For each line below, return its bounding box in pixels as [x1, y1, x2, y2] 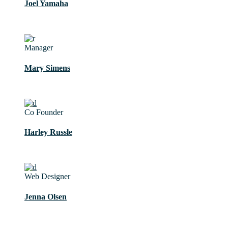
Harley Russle [24, 128, 72, 137]
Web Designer [24, 172, 70, 181]
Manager [24, 43, 53, 52]
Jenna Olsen [24, 192, 67, 201]
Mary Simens [24, 63, 70, 72]
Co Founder [24, 107, 63, 117]
